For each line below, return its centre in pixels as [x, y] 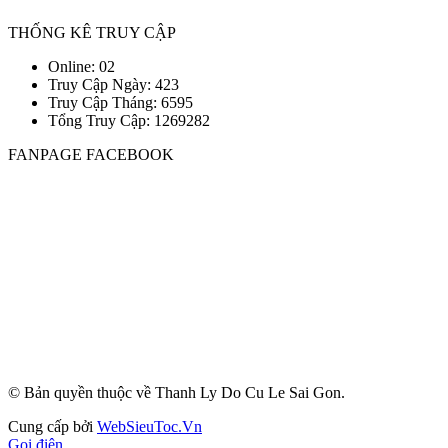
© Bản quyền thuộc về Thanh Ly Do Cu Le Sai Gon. [176, 392]
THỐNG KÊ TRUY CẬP [92, 32]
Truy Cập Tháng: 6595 [120, 102]
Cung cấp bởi [52, 426]
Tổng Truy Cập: [101, 120]
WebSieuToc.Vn [149, 426]
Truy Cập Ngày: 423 [113, 84]
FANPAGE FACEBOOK [91, 154]
